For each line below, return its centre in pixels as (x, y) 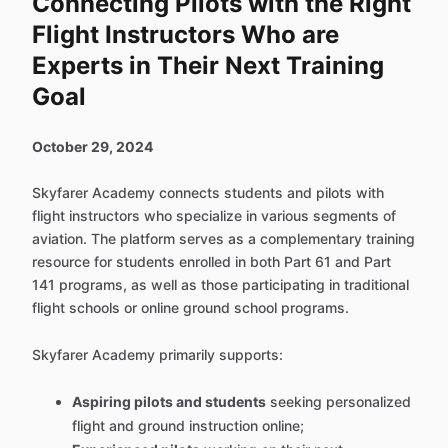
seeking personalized (338, 401)
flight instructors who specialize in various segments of (214, 215)
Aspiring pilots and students (169, 401)
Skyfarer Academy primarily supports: (157, 354)
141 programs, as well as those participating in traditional (220, 284)
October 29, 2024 (92, 146)
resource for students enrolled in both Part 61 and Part (211, 261)
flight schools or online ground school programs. (190, 307)
